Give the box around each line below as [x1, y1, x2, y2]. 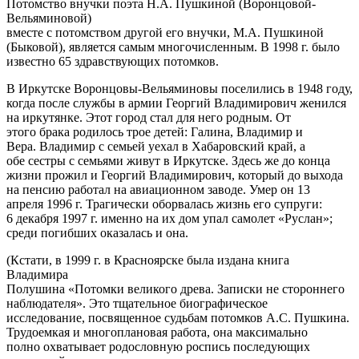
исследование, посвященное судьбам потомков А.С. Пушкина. [6, 311, 349, 325]
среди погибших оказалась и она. [6, 226, 188, 240]
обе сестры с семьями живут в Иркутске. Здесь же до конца [6, 154, 330, 168]
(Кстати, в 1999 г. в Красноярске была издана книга [6, 253, 289, 268]
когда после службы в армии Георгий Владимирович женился [6, 96, 346, 111]
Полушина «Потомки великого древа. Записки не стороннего [6, 282, 345, 296]
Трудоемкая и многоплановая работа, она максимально [6, 325, 308, 340]
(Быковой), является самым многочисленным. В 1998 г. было [6, 40, 340, 54]
